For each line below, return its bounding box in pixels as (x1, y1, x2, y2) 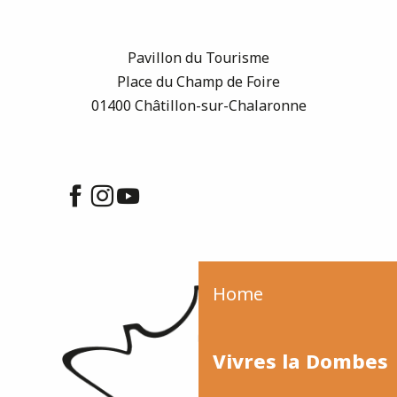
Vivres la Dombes (213, 347, 388, 375)
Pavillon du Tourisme (128, 47, 269, 67)
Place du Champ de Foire (117, 71, 280, 91)
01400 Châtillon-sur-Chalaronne (90, 95, 307, 115)
